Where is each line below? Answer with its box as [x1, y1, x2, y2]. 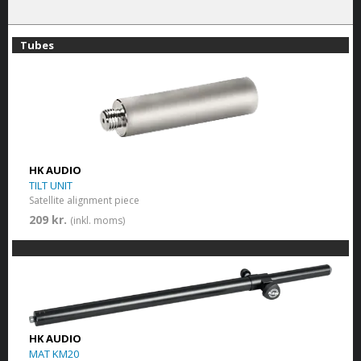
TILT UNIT [28, 177, 73, 193]
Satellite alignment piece [28, 193, 139, 207]
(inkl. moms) [69, 213, 125, 227]
